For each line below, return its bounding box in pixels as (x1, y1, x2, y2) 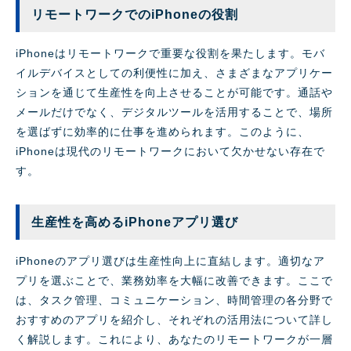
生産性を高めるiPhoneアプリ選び (31, 215, 238, 230)
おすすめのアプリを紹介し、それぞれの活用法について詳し (16, 313, 333, 327)
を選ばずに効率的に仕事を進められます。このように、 (16, 125, 309, 139)
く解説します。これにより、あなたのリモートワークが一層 (16, 333, 333, 346)
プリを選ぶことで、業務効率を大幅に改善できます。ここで (16, 274, 333, 288)
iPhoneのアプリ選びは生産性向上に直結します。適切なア (16, 255, 325, 268)
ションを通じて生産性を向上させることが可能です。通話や (16, 86, 333, 100)
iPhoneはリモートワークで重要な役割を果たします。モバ (16, 47, 325, 60)
